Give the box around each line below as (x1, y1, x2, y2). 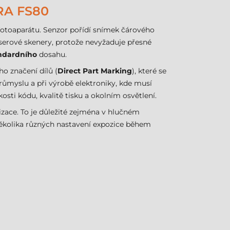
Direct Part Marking (57, 66, 132, 75)
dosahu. (37, 50, 67, 59)
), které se (132, 66, 166, 75)
